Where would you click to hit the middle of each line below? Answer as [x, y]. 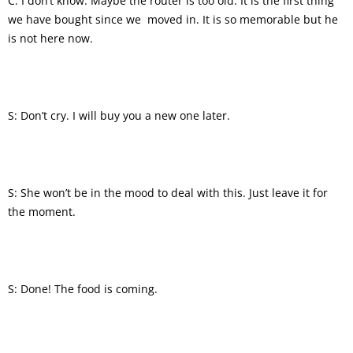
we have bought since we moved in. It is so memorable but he [173, 19]
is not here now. [50, 38]
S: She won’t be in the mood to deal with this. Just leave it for [168, 192]
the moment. [42, 211]
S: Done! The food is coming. [83, 288]
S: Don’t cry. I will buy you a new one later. [119, 115]
